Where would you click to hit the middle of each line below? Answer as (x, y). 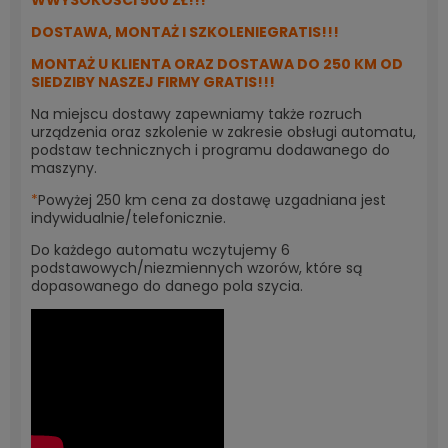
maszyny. (64, 168)
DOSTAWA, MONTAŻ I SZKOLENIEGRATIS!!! (185, 32)
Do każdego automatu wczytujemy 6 (160, 250)
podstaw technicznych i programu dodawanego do (210, 150)
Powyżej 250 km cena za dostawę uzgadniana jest (212, 200)
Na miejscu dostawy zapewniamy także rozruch (196, 114)
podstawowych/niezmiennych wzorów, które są (196, 268)
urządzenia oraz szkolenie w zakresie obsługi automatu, (223, 132)
